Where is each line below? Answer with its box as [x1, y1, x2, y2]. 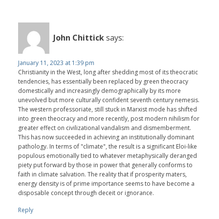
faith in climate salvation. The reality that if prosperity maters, [18, 170, 187, 178]
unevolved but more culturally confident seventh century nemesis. [18, 95, 200, 104]
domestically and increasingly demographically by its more [18, 86, 181, 95]
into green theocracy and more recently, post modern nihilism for [18, 114, 200, 123]
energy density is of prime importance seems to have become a [18, 179, 195, 188]
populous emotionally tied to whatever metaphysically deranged [18, 151, 197, 160]
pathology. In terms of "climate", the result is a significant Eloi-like [18, 142, 197, 151]
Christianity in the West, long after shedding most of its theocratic [18, 67, 198, 76]
